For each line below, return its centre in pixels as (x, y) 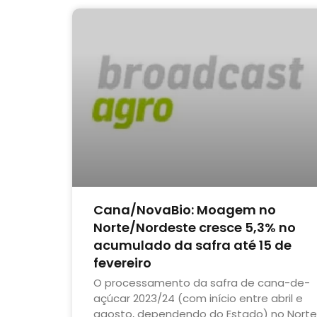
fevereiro (122, 263)
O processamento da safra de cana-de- (202, 283)
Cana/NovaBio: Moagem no (185, 210)
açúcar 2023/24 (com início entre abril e (198, 299)
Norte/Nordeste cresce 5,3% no (195, 228)
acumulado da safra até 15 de (192, 246)
